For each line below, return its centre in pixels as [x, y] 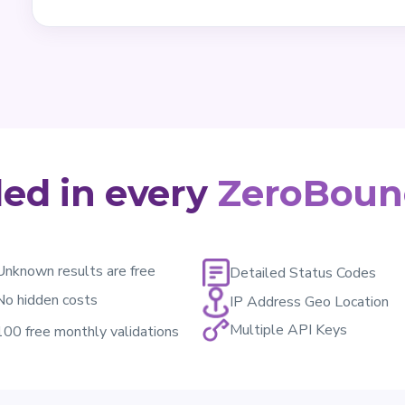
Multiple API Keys [288, 330]
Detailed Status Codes [303, 273]
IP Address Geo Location [309, 302]
